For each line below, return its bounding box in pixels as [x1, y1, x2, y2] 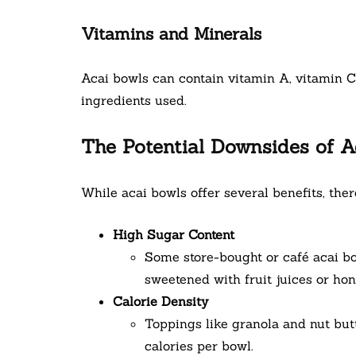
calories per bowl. [145, 338, 253, 354]
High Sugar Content [113, 226, 234, 243]
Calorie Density [113, 293, 208, 310]
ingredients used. [81, 92, 186, 109]
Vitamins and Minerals [81, 23, 261, 45]
